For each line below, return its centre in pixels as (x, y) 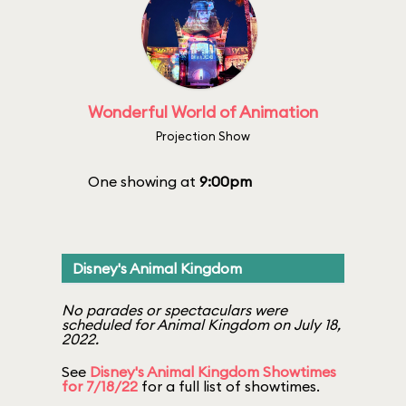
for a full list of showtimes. (229, 386)
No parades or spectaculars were (174, 310)
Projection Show (203, 136)
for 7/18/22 (100, 386)
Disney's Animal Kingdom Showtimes (213, 372)
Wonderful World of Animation (203, 112)
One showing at (144, 181)
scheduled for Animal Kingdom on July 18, (201, 324)
